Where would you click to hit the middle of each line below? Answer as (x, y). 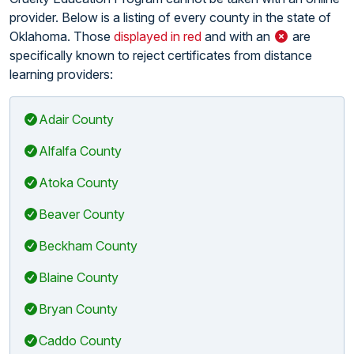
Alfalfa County (80, 151)
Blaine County (79, 277)
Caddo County (80, 340)
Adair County (76, 119)
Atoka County (79, 182)
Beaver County (82, 214)
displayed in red (158, 36)
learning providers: (61, 74)
